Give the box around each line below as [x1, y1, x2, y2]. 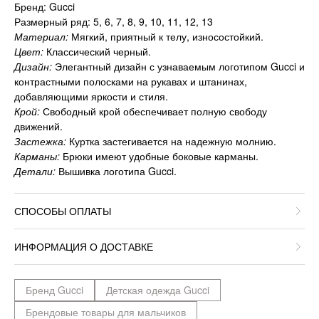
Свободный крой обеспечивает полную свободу [40, 104, 267, 119]
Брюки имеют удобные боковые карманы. [60, 149, 258, 164]
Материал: [14, 29, 68, 44]
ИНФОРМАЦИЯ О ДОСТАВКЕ [14, 239, 153, 254]
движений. [14, 119, 63, 134]
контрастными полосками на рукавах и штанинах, [14, 74, 247, 89]
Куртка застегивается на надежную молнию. [66, 134, 276, 149]
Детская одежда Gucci [106, 283, 209, 298]
